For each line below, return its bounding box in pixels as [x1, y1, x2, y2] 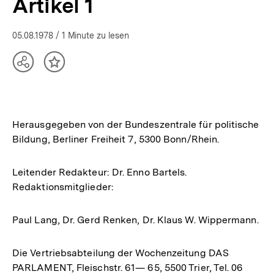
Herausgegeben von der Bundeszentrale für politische [12, 118, 259, 130]
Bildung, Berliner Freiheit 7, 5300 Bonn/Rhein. [12, 133, 220, 145]
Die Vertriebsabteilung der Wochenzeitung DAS [12, 246, 229, 259]
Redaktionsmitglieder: [12, 180, 114, 193]
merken [54, 73, 93, 86]
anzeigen [23, 85, 69, 98]
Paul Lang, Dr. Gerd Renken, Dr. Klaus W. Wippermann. [12, 213, 259, 226]
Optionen [23, 73, 72, 86]
